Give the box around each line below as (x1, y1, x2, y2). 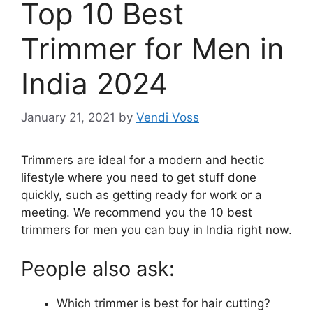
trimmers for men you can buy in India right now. (21, 223, 292, 238)
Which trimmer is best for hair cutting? (57, 296, 270, 310)
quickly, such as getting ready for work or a (21, 188, 262, 203)
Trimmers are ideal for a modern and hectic (21, 153, 264, 168)
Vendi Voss (136, 110, 199, 125)
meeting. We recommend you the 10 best (21, 205, 252, 220)
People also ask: (21, 256, 175, 281)
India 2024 (21, 65, 168, 101)
